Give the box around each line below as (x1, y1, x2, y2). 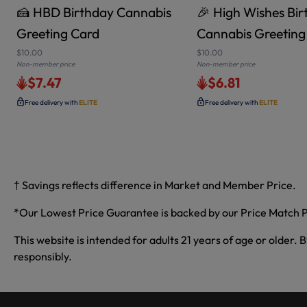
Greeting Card (16, 25, 99, 42)
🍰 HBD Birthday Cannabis (16, 3, 171, 21)
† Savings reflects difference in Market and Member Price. (14, 178, 296, 193)
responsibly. (14, 249, 72, 264)
